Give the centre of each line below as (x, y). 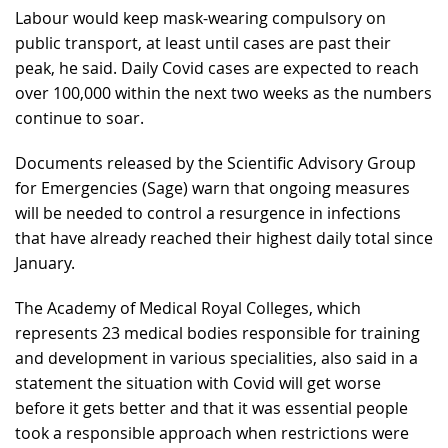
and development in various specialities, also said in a (216, 358)
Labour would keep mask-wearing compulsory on (200, 18)
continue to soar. (79, 118)
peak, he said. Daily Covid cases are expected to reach (217, 68)
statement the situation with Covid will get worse (198, 383)
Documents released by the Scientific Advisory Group (215, 163)
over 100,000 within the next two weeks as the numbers (223, 93)
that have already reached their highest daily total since (224, 238)
